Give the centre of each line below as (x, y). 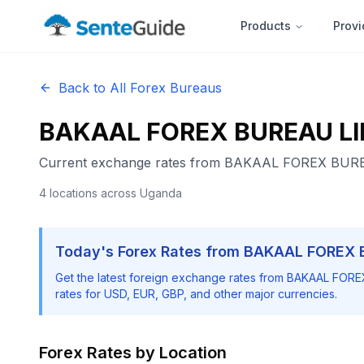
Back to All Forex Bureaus (140, 88)
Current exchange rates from (132, 162)
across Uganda (140, 193)
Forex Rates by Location (133, 353)
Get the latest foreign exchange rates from (171, 277)
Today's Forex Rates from (149, 251)
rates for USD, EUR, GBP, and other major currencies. (196, 294)
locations (74, 193)
